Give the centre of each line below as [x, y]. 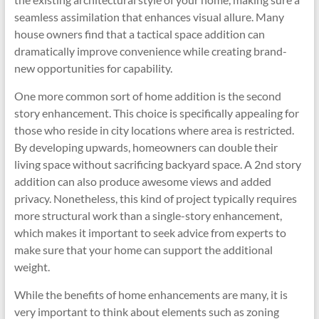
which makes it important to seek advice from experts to [150, 232]
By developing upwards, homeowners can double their [146, 147]
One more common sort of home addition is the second [147, 96]
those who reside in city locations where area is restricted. [154, 130]
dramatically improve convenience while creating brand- [150, 51]
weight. [32, 267]
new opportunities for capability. [93, 68]
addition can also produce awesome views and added [142, 181]
